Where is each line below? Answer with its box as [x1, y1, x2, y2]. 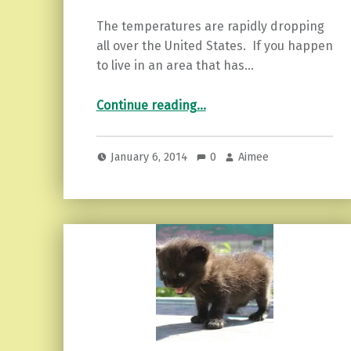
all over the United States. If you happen [96, 38, 333, 54]
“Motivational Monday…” [195, 89, 254, 103]
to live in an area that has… [96, 58, 254, 74]
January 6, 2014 [110, 150, 192, 165]
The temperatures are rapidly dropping [96, 19, 324, 34]
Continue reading [96, 98, 197, 113]
